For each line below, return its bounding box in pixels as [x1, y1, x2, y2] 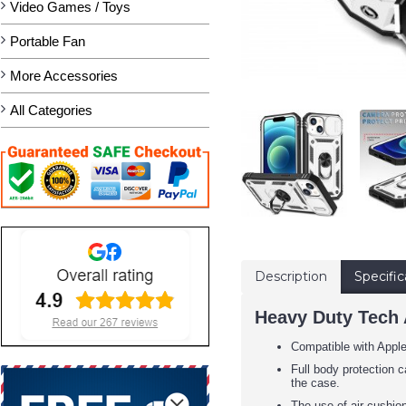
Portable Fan [10, 34, 85, 49]
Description [255, 267, 327, 285]
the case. [291, 375, 340, 390]
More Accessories [10, 68, 118, 83]
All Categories [10, 102, 92, 118]
